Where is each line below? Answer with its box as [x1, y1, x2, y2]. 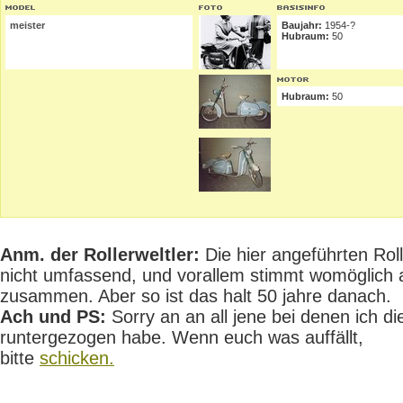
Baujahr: [282, 20, 322, 31]
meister [10, 20, 45, 31]
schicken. [40, 348, 114, 368]
